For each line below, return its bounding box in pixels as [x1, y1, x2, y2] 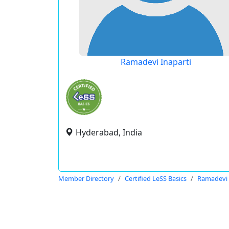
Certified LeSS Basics [125, 174, 187, 183]
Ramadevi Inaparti [120, 56, 191, 67]
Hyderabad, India [76, 127, 142, 138]
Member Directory [58, 174, 114, 183]
